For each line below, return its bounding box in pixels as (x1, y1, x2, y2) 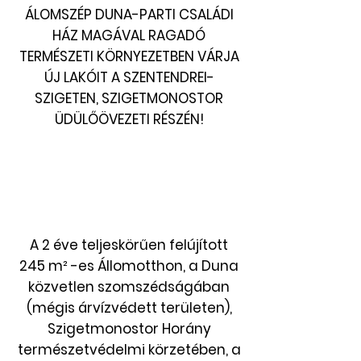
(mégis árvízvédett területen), (26, 298, 232, 317)
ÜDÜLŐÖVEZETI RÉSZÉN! (54, 110, 204, 129)
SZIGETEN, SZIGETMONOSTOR (35, 89, 223, 108)
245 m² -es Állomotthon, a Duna (19, 256, 239, 276)
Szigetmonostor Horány (47, 319, 211, 338)
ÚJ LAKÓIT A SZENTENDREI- (44, 68, 214, 87)
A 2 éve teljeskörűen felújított (30, 235, 228, 255)
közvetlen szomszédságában (28, 277, 230, 297)
